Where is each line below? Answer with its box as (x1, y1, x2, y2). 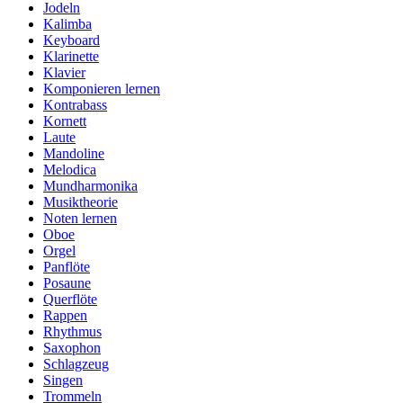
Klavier (43, 65, 85, 81)
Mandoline (43, 146, 104, 162)
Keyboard (43, 32, 100, 49)
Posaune (43, 275, 91, 291)
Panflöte (43, 259, 90, 275)
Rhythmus (43, 324, 102, 340)
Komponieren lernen (43, 81, 160, 97)
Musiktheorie (43, 194, 118, 210)
